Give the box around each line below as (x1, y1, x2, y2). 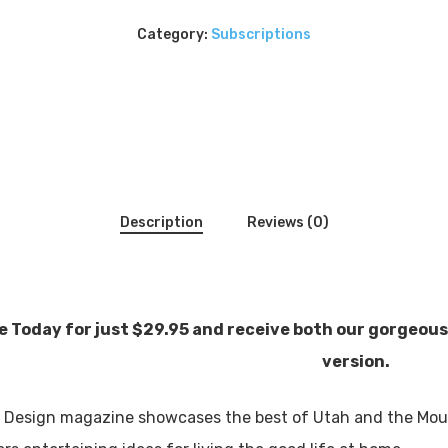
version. (321, 351, 390, 371)
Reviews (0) (246, 213, 329, 231)
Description (119, 213, 203, 231)
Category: (136, 25, 211, 43)
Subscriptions (210, 25, 311, 43)
